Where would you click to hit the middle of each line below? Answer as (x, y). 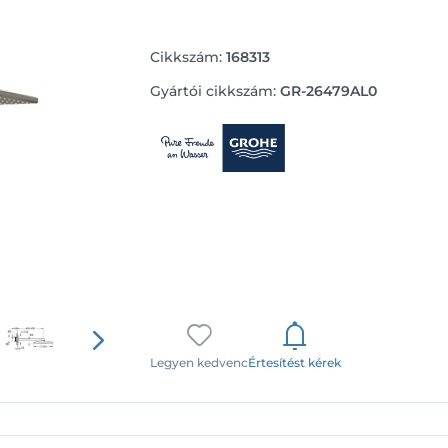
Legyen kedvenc (199, 362)
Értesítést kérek (295, 362)
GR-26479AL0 (329, 91)
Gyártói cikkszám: (213, 91)
